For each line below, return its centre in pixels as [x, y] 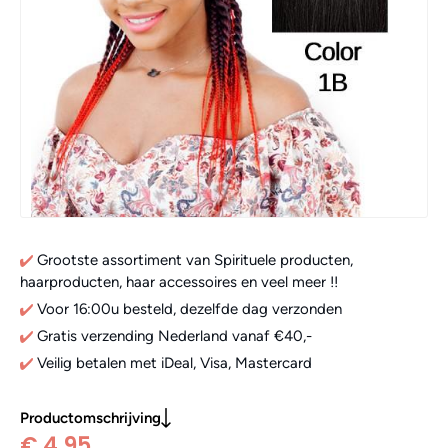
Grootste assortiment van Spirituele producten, [193, 259]
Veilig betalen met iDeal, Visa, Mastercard [172, 362]
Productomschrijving [90, 417]
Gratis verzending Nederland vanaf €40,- [174, 335]
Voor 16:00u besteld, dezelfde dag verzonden [187, 308]
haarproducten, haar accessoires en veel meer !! [179, 281]
